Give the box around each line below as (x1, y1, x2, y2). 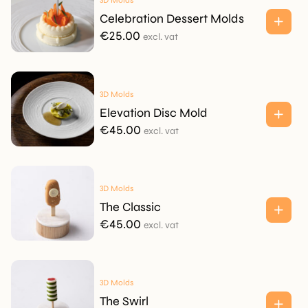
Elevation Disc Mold (99, 105, 208, 120)
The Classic (99, 199, 161, 214)
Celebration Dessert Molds (99, 11, 244, 26)
